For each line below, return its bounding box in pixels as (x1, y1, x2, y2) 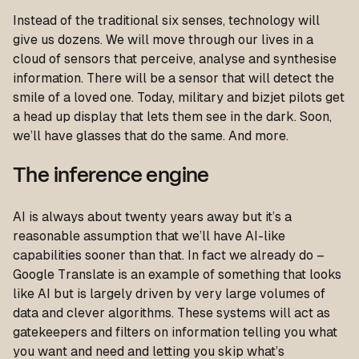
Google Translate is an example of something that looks (13, 267, 341, 282)
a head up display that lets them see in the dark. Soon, (13, 109, 332, 124)
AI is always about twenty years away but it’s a (13, 209, 292, 224)
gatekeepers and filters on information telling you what (13, 325, 337, 340)
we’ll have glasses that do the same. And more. (13, 128, 288, 143)
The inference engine (13, 167, 209, 186)
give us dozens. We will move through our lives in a (13, 32, 313, 47)
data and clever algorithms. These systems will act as (13, 305, 330, 321)
